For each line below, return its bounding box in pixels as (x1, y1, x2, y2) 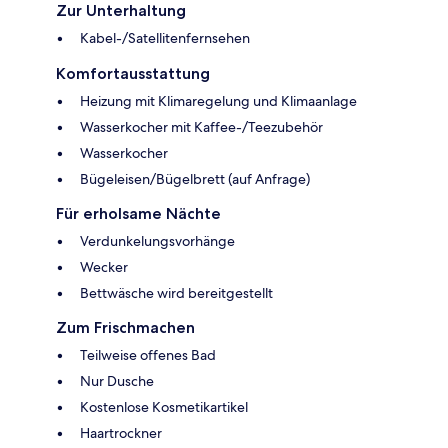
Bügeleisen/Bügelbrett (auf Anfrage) (80, 170, 310, 189)
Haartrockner (80, 424, 162, 443)
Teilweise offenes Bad (80, 346, 216, 365)
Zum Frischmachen (56, 318, 195, 338)
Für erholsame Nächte (56, 204, 221, 224)
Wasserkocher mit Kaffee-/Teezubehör (80, 118, 323, 137)
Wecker (80, 258, 128, 277)
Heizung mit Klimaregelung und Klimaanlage (80, 92, 357, 111)
